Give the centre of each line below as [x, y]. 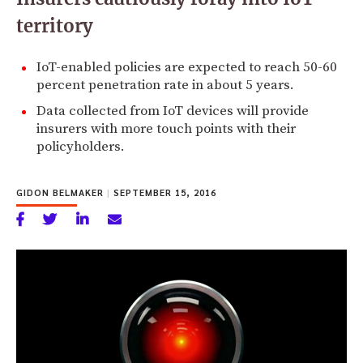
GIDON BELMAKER [62, 192]
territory [55, 26]
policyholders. [81, 146]
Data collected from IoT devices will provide [173, 111]
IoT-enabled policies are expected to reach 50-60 [187, 67]
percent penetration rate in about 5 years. [165, 85]
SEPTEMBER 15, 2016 [163, 192]
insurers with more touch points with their [166, 128]
